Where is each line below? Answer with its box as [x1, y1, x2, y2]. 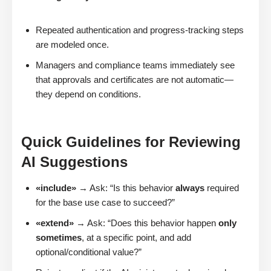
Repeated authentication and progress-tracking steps [36, 25, 244, 36]
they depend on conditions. [36, 89, 141, 100]
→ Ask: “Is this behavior [76, 183, 175, 194]
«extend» [36, 218, 74, 229]
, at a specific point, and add [82, 232, 191, 243]
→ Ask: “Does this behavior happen [74, 218, 218, 229]
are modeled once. [36, 39, 109, 50]
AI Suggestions [21, 154, 128, 171]
